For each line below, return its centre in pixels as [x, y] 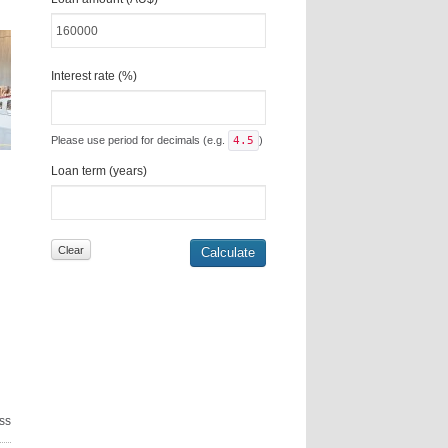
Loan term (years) [99, 171]
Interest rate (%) [94, 76]
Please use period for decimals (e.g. [139, 140]
